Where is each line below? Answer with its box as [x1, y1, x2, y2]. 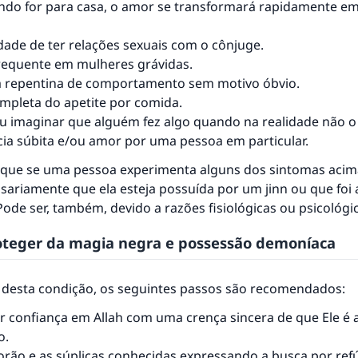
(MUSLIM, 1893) [132, 85, 226, 102]
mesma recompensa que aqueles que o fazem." [35, 55, 323, 73]
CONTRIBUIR [126, 143, 219, 162]
